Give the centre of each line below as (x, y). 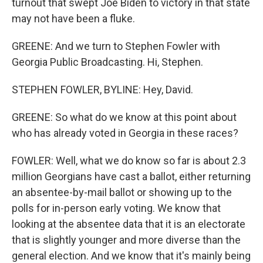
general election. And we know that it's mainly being (131, 256)
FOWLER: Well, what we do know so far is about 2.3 (129, 161)
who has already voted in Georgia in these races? (125, 133)
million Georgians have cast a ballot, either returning (131, 176)
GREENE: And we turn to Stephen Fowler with (116, 46)
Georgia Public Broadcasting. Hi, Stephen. (107, 62)
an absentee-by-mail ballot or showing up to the (122, 192)
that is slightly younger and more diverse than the (126, 240)
